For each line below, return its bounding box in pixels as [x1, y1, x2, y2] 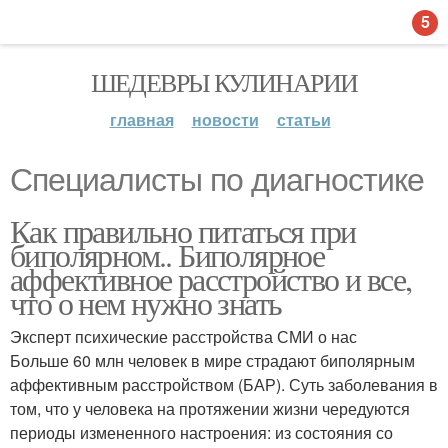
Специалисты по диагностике [10, 162, 424, 198]
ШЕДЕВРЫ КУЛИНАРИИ [90, 65, 358, 99]
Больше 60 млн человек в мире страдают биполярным [10, 349, 415, 372]
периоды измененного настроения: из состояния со [10, 421, 393, 444]
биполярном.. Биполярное [10, 233, 325, 276]
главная [109, 108, 174, 131]
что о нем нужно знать [10, 281, 282, 324]
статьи [276, 108, 331, 131]
